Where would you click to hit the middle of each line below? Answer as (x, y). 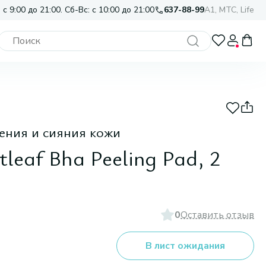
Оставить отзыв (217, 215)
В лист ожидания (185, 246)
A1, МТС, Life (229, 10)
